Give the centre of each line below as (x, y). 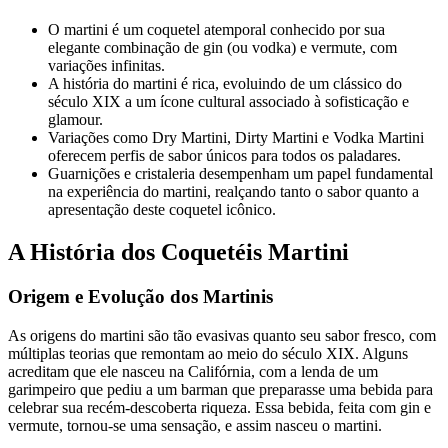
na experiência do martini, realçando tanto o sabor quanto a (233, 192)
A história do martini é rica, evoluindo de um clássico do (225, 84)
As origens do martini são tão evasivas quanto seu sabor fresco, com (222, 335)
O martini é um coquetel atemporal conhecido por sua (216, 30)
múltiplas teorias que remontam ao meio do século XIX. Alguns (208, 353)
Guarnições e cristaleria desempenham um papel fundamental (240, 174)
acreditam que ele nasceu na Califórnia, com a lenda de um (193, 371)
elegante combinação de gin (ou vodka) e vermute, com (222, 48)
